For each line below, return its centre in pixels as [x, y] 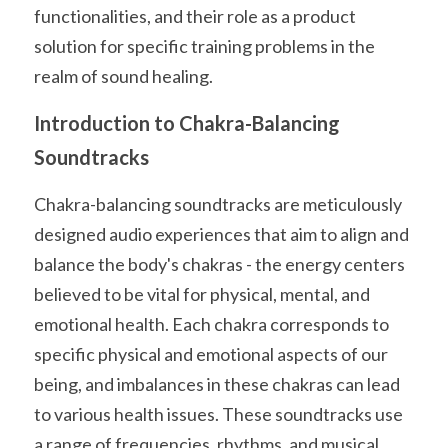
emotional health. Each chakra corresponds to [211, 324]
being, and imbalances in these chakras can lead [217, 384]
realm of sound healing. [123, 76]
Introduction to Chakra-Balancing [187, 123]
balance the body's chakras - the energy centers [219, 264]
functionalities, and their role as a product [195, 16]
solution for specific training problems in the [204, 46]
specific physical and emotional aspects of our [211, 354]
